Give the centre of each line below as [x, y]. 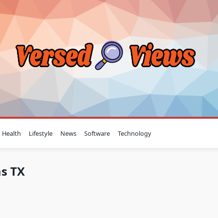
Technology [135, 133]
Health [12, 133]
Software [97, 133]
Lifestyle [41, 133]
